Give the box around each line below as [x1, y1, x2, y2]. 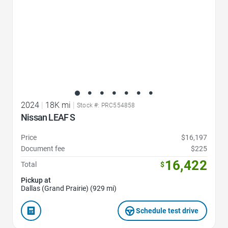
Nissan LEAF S [21, 111, 75, 123]
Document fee [21, 144, 65, 153]
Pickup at [21, 176, 51, 184]
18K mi [45, 100, 71, 110]
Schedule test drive [136, 206, 199, 215]
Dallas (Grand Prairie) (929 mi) [21, 184, 117, 192]
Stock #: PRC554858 [77, 101, 135, 109]
